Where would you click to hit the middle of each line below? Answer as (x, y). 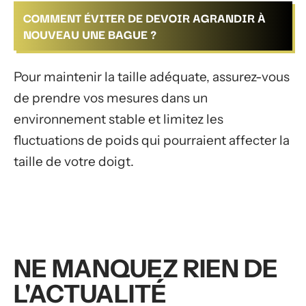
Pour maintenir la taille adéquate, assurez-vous (152, 76)
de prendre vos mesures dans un (111, 98)
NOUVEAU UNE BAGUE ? (90, 34)
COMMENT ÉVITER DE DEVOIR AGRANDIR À (144, 18)
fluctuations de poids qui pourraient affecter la (152, 140)
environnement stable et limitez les (119, 119)
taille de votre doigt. (74, 161)
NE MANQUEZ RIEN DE (146, 269)
